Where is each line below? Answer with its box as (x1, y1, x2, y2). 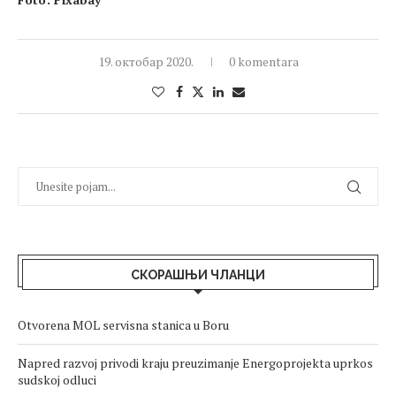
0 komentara (228, 53, 299, 71)
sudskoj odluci (18, 371, 96, 389)
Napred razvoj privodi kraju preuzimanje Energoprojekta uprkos (18, 354, 373, 372)
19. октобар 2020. (97, 53, 194, 71)
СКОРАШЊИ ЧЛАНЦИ (131, 268, 265, 283)
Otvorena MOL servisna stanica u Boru (18, 316, 229, 334)
